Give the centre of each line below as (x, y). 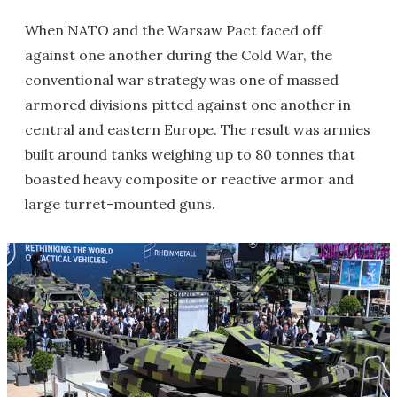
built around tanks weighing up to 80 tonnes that (190, 154)
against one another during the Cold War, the (179, 55)
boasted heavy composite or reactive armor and (189, 179)
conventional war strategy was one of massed (182, 80)
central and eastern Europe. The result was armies (198, 129)
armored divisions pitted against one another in (188, 105)
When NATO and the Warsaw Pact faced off (173, 30)
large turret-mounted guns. (120, 204)
